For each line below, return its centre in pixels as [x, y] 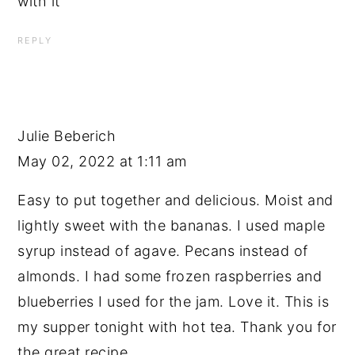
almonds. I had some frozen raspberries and [170, 277]
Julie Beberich [67, 136]
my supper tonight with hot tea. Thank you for [177, 327]
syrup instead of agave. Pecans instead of [163, 251]
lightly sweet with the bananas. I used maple [172, 226]
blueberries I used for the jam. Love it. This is [174, 302]
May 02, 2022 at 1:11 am [102, 162]
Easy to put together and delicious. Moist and [176, 200]
